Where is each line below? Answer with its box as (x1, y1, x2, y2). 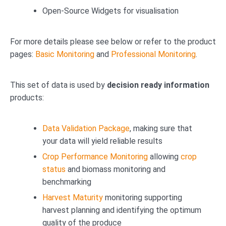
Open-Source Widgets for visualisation (42, 6, 179, 16)
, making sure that (130, 124, 192, 134)
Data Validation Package (42, 124, 130, 134)
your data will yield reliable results (42, 136, 162, 146)
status (42, 164, 66, 175)
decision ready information (107, 80, 209, 90)
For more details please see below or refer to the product (10, 37, 216, 47)
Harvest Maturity (42, 193, 103, 203)
